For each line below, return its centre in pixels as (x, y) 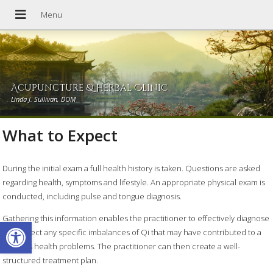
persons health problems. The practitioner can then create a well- (122, 246)
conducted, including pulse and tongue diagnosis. (92, 197)
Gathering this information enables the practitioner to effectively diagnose (136, 218)
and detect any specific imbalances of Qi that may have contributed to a (132, 232)
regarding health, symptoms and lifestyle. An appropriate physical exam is (134, 183)
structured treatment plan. (51, 261)
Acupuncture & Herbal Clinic (89, 88)
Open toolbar (38, 227)
